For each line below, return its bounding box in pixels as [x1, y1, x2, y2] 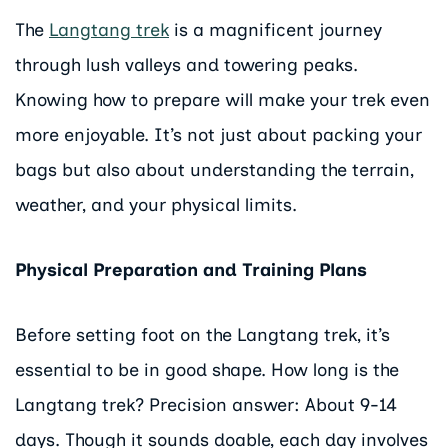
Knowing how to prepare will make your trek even [15, 89, 430, 112]
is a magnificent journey [169, 19, 382, 42]
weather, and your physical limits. [15, 194, 297, 217]
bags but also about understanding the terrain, [15, 159, 414, 182]
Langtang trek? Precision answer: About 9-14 [15, 393, 397, 416]
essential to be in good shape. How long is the [15, 358, 399, 381]
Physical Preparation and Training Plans [15, 259, 367, 282]
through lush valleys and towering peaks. [15, 54, 358, 77]
